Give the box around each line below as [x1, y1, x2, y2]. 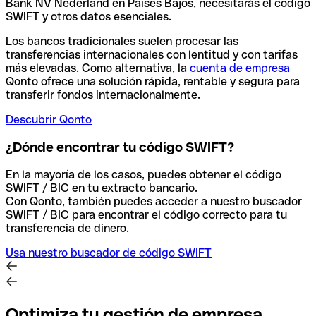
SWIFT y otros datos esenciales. [6, 10, 171, 24]
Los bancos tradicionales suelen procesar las [6, 35, 238, 49]
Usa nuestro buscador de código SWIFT [6, 245, 212, 260]
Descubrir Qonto [6, 113, 92, 127]
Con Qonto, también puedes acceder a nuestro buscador [6, 194, 302, 208]
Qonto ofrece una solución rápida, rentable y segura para [6, 75, 300, 89]
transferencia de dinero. [6, 221, 129, 235]
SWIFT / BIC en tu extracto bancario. [6, 181, 200, 195]
